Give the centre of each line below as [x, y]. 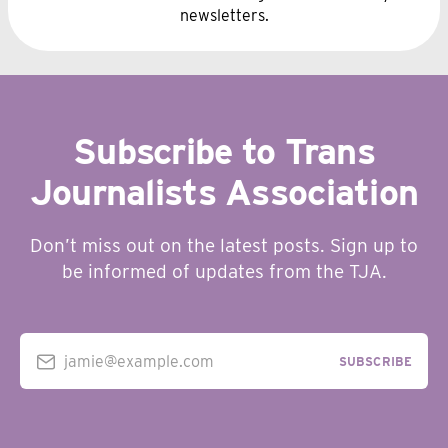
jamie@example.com [139, 361]
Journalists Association [224, 192]
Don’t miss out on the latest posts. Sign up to [224, 245]
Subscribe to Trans [224, 151]
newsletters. [224, 15]
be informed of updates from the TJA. [224, 271]
